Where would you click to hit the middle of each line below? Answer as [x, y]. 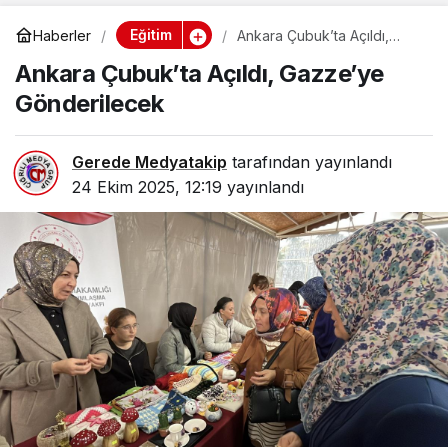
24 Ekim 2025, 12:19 [147, 187]
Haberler [62, 35]
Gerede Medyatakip [149, 162]
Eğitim [150, 35]
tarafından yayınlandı [309, 162]
